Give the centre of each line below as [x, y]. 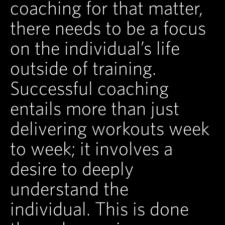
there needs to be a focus [108, 28]
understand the [69, 189]
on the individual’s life [95, 48]
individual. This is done [99, 209]
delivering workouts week [110, 128]
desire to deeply [72, 168]
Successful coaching [89, 88]
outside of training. [83, 68]
